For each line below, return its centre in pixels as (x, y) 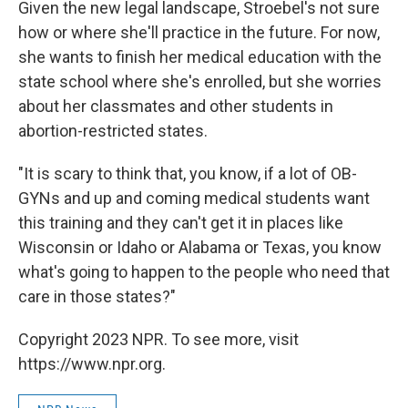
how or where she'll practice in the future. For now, (199, 32)
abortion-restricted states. (113, 131)
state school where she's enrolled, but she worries (200, 82)
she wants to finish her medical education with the (200, 57)
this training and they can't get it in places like (181, 223)
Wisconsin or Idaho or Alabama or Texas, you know (200, 247)
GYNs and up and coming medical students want (194, 198)
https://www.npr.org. (92, 364)
